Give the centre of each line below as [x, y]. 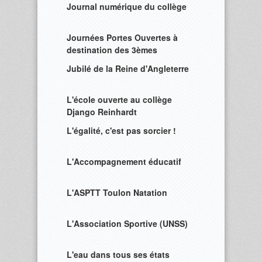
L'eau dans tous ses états [118, 254]
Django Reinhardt [102, 112]
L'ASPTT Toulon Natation [117, 192]
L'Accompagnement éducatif [124, 161]
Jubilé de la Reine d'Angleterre [128, 68]
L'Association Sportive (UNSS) [127, 223]
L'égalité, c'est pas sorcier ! [121, 130]
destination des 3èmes [112, 50]
